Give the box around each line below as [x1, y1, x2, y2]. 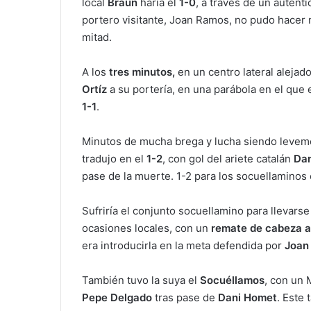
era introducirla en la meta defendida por [82, 239, 285, 253]
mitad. [82, 31, 112, 44]
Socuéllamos [200, 274, 264, 287]
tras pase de [152, 291, 218, 305]
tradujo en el [82, 152, 146, 166]
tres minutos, [109, 65, 175, 79]
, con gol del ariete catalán [162, 152, 294, 166]
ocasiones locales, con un [82, 221, 211, 235]
